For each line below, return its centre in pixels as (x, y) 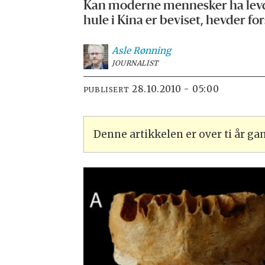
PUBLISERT (106, 90)
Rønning (152, 50)
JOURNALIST (135, 63)
